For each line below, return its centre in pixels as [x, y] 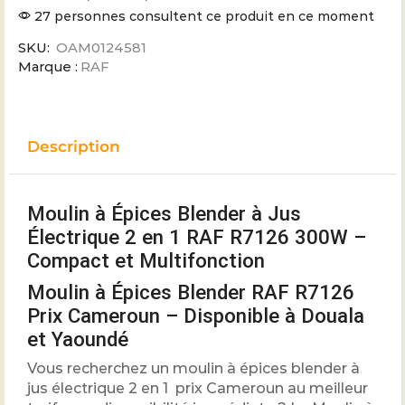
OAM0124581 [101, 48]
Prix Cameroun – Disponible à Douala [196, 316]
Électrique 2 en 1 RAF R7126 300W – [197, 237]
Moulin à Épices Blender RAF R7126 [191, 292]
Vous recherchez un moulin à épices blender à [193, 369]
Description [74, 147]
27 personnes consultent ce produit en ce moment [202, 17]
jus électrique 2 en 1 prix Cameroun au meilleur [198, 389]
